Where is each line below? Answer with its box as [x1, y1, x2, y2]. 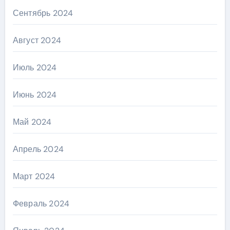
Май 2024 [12, 117, 52, 128]
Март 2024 [12, 171, 55, 182]
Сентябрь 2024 [12, 8, 73, 19]
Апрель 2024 [12, 144, 64, 155]
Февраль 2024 [12, 198, 70, 209]
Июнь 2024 [12, 89, 57, 101]
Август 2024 [12, 35, 61, 46]
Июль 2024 [12, 62, 57, 73]
